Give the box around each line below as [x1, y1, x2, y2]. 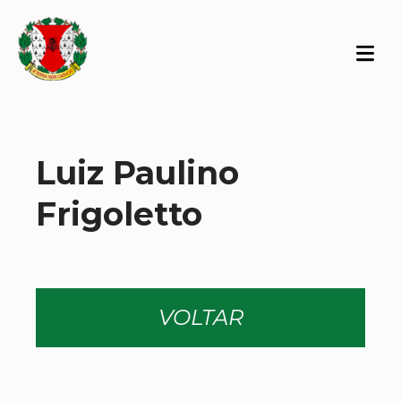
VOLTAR [158, 304, 243, 330]
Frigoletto [36, 194, 202, 234]
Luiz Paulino [36, 153, 239, 192]
